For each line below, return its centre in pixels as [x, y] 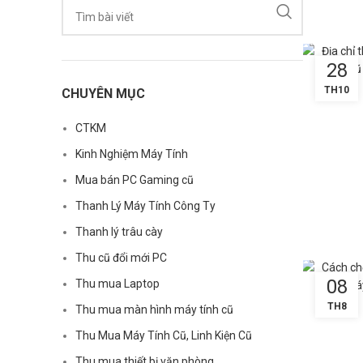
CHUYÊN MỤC [103, 94]
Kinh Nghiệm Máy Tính [132, 154]
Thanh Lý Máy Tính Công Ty [145, 206]
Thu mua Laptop [117, 284]
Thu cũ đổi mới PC [121, 258]
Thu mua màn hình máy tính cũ [154, 310]
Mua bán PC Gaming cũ [135, 180]
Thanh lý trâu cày [119, 232]
